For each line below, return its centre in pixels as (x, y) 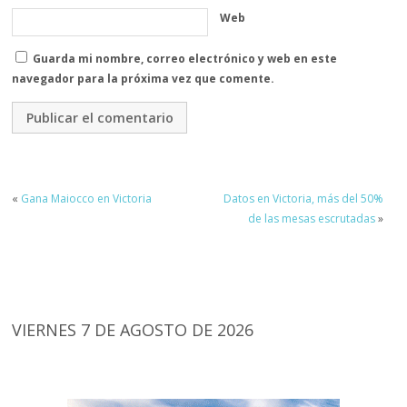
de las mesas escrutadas (311, 218)
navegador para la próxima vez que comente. (144, 79)
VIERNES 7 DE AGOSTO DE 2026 (133, 329)
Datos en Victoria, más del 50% (303, 198)
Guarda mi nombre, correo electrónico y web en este (185, 59)
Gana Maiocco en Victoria (87, 198)
